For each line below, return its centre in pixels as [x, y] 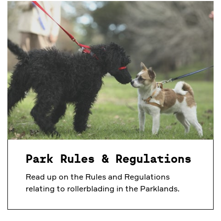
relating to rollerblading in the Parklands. [103, 189]
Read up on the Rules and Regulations [98, 177]
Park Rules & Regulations [109, 160]
